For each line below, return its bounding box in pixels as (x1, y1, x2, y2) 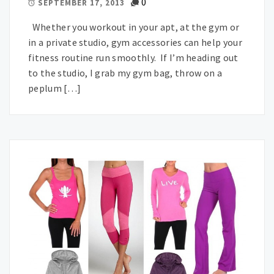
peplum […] (28, 82, 81, 95)
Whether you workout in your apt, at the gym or (28, 21, 240, 34)
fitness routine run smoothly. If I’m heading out (28, 51, 239, 64)
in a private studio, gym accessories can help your (28, 36, 243, 49)
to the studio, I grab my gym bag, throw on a (28, 67, 223, 80)
